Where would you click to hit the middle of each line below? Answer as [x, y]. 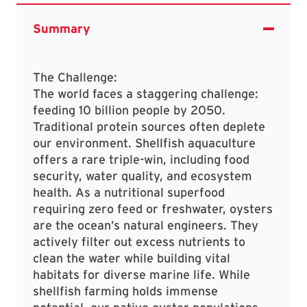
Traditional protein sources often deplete [149, 127]
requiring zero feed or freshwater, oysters [153, 209]
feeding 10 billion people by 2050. [129, 110]
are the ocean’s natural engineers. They [146, 225]
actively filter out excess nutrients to [139, 242]
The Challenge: [75, 77]
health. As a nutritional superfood [129, 193]
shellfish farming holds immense [125, 291]
